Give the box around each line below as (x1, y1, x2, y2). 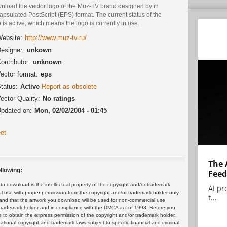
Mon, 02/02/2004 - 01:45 (34, 107, 107, 115)
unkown (27, 46, 52, 54)
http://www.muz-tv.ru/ (25, 34, 87, 42)
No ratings (43, 95, 75, 103)
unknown (33, 58, 62, 66)
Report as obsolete (42, 83, 97, 91)
